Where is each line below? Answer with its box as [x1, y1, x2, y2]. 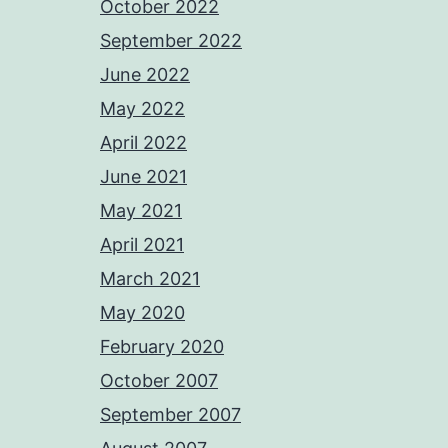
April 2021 [100, 234, 184, 255]
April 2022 [100, 132, 187, 153]
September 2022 [100, 30, 242, 51]
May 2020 [100, 302, 185, 323]
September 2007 [100, 404, 241, 425]
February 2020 [100, 336, 224, 357]
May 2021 [100, 200, 182, 221]
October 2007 [100, 370, 218, 391]
